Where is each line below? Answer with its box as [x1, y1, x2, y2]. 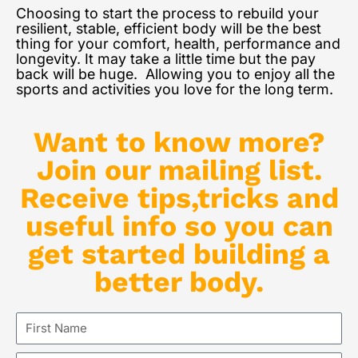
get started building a [28, 237, 330, 271]
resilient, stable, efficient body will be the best [16, 19, 321, 37]
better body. [94, 265, 264, 299]
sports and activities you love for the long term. [16, 80, 333, 97]
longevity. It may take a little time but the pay [16, 50, 316, 67]
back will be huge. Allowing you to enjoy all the [16, 65, 335, 82]
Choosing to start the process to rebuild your [16, 4, 319, 22]
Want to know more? [33, 125, 325, 159]
